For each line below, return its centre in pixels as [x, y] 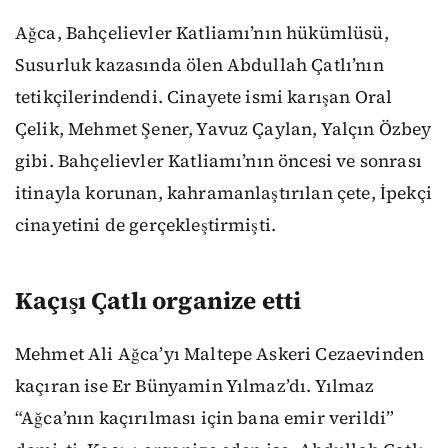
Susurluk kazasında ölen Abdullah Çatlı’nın [199, 65]
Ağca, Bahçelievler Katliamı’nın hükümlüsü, [202, 33]
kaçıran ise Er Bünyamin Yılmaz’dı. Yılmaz [195, 385]
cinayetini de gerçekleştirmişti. [146, 225]
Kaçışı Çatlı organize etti [158, 301]
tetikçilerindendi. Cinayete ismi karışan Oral [204, 97]
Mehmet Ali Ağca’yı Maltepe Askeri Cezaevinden [220, 353]
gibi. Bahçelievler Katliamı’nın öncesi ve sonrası [218, 161]
